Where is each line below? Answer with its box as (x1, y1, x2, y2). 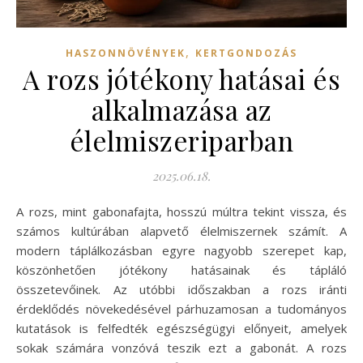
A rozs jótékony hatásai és (23, 60, 340, 96)
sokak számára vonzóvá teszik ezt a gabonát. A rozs (16, 339, 347, 356)
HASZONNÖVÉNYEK (66, 45, 186, 60)
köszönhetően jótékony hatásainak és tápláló (16, 261, 347, 278)
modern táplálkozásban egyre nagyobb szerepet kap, (16, 241, 347, 258)
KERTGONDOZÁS (195, 45, 297, 60)
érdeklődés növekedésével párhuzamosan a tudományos (16, 300, 347, 317)
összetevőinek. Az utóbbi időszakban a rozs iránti (16, 280, 347, 297)
